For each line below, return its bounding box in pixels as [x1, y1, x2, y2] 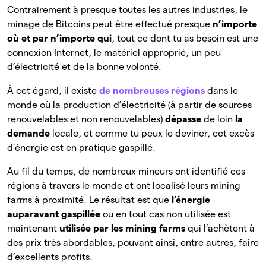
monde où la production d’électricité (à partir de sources [7, 99, 252, 110]
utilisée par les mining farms [59, 223, 188, 233]
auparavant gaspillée [7, 208, 100, 219]
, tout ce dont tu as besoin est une [112, 33, 258, 43]
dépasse [165, 113, 201, 124]
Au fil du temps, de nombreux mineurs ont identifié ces [7, 166, 245, 176]
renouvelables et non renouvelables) [7, 113, 165, 124]
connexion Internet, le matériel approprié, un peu [7, 47, 221, 58]
